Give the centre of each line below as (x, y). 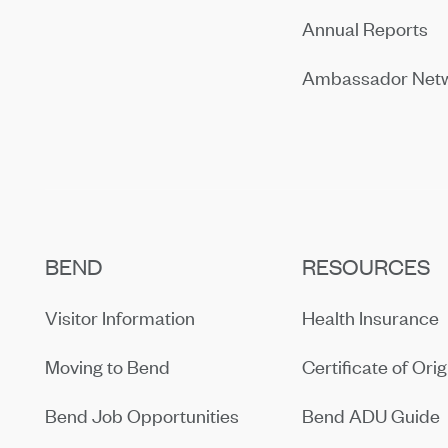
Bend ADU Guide (371, 415)
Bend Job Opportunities (142, 415)
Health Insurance (371, 317)
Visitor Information (120, 317)
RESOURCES (366, 266)
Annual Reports (365, 28)
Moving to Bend (108, 366)
